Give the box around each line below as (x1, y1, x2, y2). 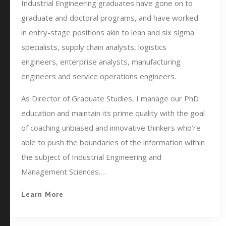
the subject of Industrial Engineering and (21, 152, 161, 162)
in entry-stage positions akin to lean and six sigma (21, 27, 194, 37)
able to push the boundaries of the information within (21, 137, 205, 147)
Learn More (21, 190, 64, 199)
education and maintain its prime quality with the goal (21, 108, 205, 118)
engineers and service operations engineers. (21, 71, 176, 81)
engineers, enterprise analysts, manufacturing (21, 56, 181, 67)
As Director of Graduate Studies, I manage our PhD (21, 93, 199, 103)
